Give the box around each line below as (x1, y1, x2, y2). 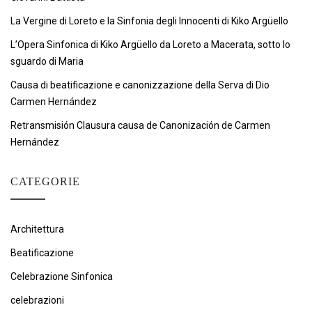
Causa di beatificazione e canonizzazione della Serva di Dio (10, 79, 270, 91)
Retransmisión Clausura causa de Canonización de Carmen (10, 120, 270, 131)
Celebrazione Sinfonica (10, 271, 113, 282)
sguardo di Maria (10, 56, 84, 67)
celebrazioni (10, 295, 64, 306)
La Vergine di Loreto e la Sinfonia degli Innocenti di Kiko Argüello (10, 15, 288, 26)
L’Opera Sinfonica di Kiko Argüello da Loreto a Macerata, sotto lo (10, 39, 290, 50)
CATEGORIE (10, 175, 80, 187)
